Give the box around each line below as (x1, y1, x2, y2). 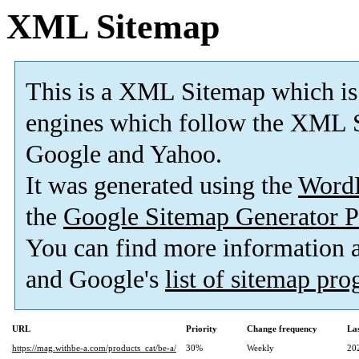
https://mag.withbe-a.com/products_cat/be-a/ (12, 343, 176, 353)
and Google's (26, 265, 165, 294)
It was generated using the (26, 171, 298, 200)
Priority (186, 324, 217, 334)
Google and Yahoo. (26, 140, 222, 169)
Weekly (247, 343, 274, 353)
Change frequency (247, 324, 317, 334)
